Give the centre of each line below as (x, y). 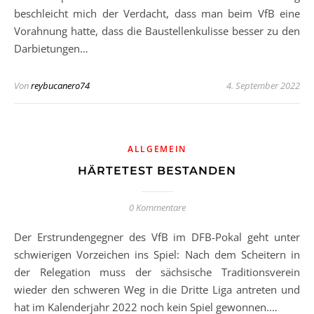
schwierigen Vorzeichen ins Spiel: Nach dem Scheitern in (157, 254)
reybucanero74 (60, 86)
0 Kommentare (157, 207)
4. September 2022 (263, 86)
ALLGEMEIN (157, 149)
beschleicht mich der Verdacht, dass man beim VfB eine (157, 13)
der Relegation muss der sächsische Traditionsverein (157, 272)
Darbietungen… (51, 48)
